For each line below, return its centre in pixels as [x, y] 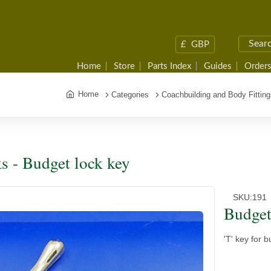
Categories [130, 95]
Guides [218, 66]
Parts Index [169, 66]
